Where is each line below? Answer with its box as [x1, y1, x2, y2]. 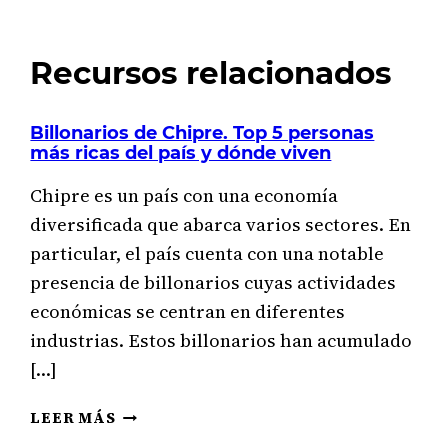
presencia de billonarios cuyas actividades [30, 270, 397, 296]
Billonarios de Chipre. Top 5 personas [30, 121, 375, 143]
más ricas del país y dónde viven [30, 141, 332, 163]
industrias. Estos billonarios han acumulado [30, 328, 413, 354]
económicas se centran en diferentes [30, 299, 346, 325]
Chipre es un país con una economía [30, 183, 339, 209]
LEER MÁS [30, 408, 116, 429]
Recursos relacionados [30, 54, 392, 93]
